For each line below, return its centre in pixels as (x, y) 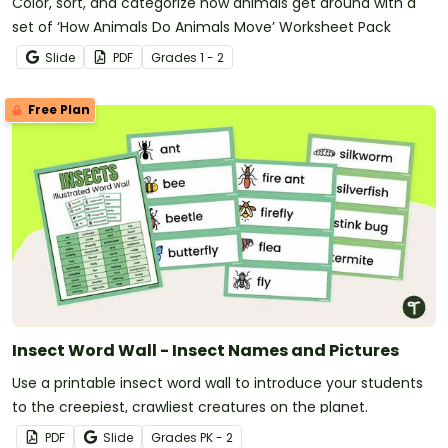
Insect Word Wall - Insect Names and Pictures (205, 350)
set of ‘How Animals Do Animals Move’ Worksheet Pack (201, 26)
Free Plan (57, 109)
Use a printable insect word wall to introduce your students (217, 382)
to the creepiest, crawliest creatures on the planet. (190, 406)
